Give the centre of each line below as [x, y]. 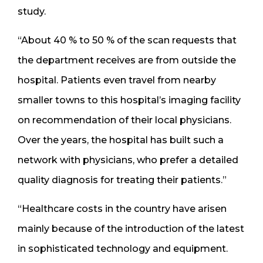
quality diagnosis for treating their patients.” [122, 180]
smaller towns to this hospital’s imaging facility [129, 100]
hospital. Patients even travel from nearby [117, 80]
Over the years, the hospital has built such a [121, 140]
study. [32, 11]
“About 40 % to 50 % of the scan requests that [127, 40]
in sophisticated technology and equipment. [123, 248]
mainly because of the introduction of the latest [131, 228]
